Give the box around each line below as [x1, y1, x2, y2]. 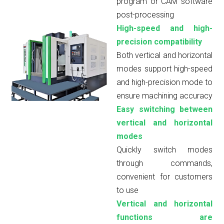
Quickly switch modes [116, 144, 212, 154]
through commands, [116, 158, 212, 168]
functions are [116, 212, 212, 222]
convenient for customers [116, 171, 212, 181]
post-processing [116, 9, 174, 19]
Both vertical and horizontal [116, 50, 212, 60]
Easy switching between [116, 104, 212, 114]
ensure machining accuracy [116, 90, 212, 100]
